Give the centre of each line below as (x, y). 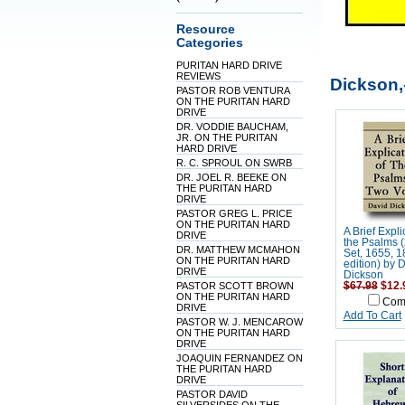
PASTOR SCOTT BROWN (235, 286)
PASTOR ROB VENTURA (232, 90)
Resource (205, 29)
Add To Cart (372, 316)
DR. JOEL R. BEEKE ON (231, 177)
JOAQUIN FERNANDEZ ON (239, 358)
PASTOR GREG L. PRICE (234, 213)
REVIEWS (198, 76)
